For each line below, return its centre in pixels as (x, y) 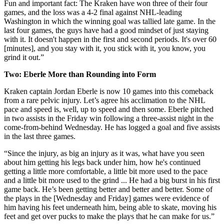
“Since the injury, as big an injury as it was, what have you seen (104, 153)
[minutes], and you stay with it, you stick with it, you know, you (105, 48)
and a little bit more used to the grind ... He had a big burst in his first (112, 180)
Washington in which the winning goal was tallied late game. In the (110, 21)
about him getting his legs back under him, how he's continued (102, 162)
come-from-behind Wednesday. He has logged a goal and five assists (112, 127)
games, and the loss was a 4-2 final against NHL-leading (93, 12)
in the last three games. (40, 136)
